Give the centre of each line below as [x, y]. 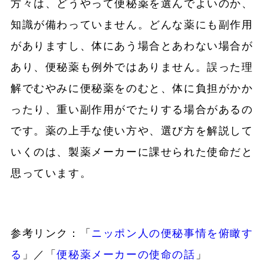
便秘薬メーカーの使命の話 [126, 255]
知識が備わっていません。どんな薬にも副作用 [132, 25]
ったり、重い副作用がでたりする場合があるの [132, 110]
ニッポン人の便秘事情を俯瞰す [172, 234]
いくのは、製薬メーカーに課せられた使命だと [132, 152]
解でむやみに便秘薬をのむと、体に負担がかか [132, 89]
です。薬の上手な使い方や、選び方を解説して [132, 131]
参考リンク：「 [51, 234]
